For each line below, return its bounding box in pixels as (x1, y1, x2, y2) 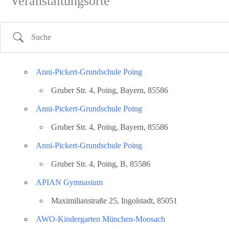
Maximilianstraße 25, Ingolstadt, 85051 (51, 196, 177, 205)
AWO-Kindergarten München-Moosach (36, 214, 165, 223)
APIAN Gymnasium (36, 177, 103, 187)
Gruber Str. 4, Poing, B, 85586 (51, 159, 150, 168)
